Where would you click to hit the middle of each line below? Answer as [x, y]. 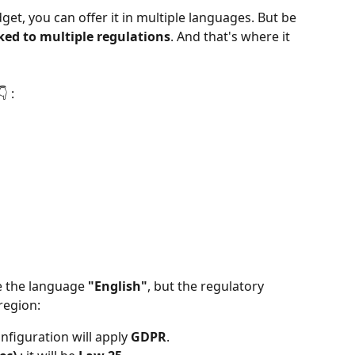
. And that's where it [232, 36]
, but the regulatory [207, 286]
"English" [118, 286]
